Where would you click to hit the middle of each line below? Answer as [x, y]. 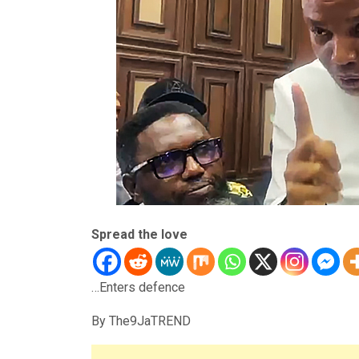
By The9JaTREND [146, 321]
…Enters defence [138, 288]
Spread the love [139, 235]
